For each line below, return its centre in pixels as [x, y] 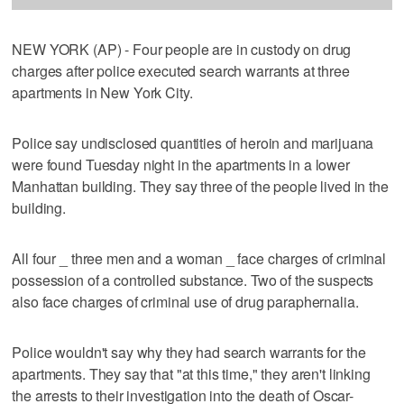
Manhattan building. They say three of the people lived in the [200, 186]
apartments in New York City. [102, 92]
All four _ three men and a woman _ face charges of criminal [199, 258]
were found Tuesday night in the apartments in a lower [181, 164]
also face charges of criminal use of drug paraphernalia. [185, 301]
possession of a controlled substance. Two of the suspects [193, 280]
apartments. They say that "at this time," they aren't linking [191, 373]
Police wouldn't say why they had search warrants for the [189, 352]
